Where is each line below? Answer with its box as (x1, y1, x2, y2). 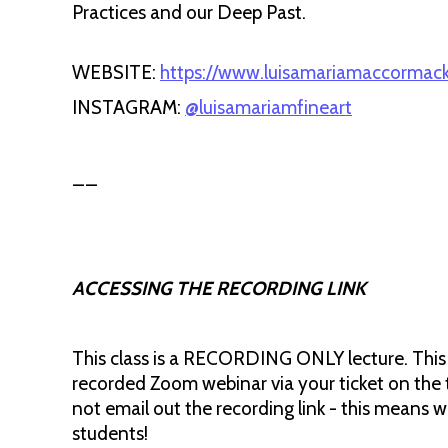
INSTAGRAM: (72, 96, 185, 119)
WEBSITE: (72, 61, 160, 84)
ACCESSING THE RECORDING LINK (72, 277, 366, 300)
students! (72, 422, 148, 445)
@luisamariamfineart (185, 96, 352, 119)
